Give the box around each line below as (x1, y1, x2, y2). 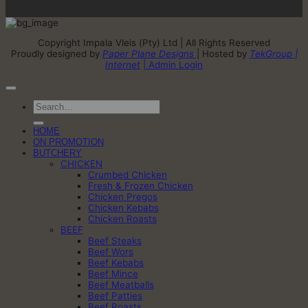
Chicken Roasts (88, 212, 157, 224)
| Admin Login (143, 58, 203, 70)
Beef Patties (88, 289, 142, 301)
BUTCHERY (33, 147, 82, 158)
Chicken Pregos (88, 190, 157, 202)
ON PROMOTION (33, 136, 104, 147)
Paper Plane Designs (102, 47, 197, 59)
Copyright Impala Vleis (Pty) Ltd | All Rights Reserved (38, 36, 270, 48)
